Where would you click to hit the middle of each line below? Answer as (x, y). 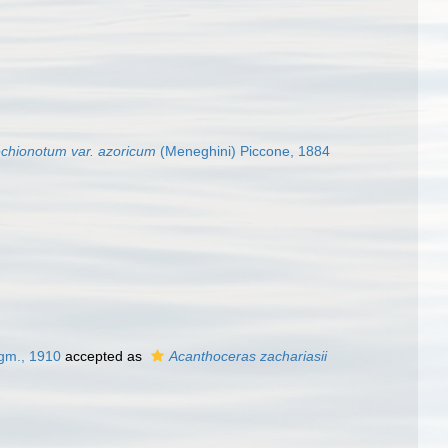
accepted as (103, 356)
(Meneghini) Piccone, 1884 (243, 151)
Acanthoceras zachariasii (248, 356)
